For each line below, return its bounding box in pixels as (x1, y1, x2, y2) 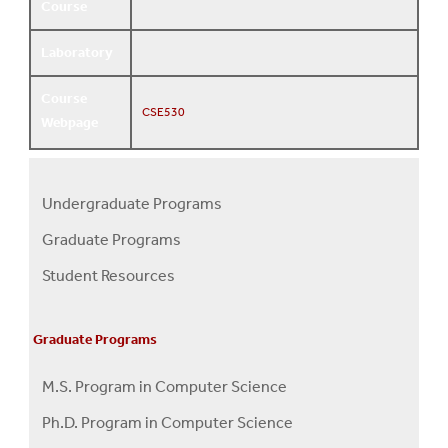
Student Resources (42, 265, 175, 285)
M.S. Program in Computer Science (42, 376, 287, 396)
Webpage (41, 113, 98, 131)
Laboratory (41, 43, 113, 61)
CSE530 (142, 105, 185, 120)
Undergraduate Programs (42, 193, 222, 213)
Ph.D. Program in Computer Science (42, 412, 293, 432)
